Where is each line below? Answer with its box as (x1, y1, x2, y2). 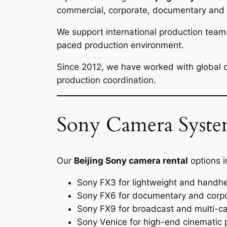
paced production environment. (57, 40, 184, 50)
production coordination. (57, 74, 156, 85)
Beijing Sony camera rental (74, 155, 188, 166)
